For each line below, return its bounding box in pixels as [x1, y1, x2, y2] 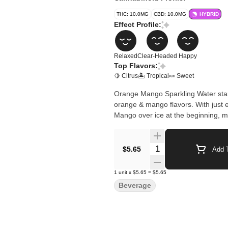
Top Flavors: [114, 62, 158, 70]
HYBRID [199, 11, 219, 17]
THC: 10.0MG [117, 11, 149, 17]
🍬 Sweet [169, 72, 194, 79]
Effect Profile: [114, 20, 161, 28]
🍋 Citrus [114, 72, 138, 79]
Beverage [119, 181, 151, 189]
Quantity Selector [149, 143, 211, 152]
